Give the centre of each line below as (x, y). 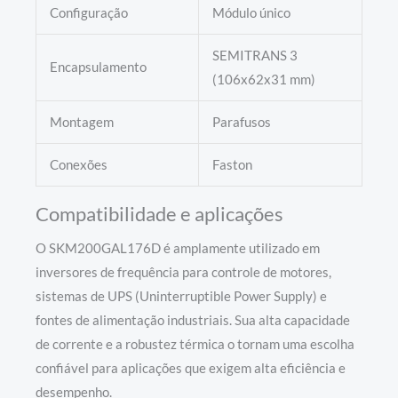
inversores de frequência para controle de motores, (183, 272)
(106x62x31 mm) (263, 79)
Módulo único (251, 12)
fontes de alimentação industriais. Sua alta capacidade (193, 320)
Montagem (81, 122)
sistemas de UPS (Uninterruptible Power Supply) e (181, 296)
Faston (232, 164)
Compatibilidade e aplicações (159, 213)
